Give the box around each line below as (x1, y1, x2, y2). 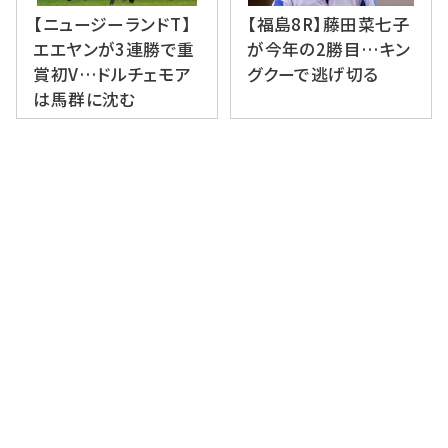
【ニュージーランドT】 (33, 12, 192, 37)
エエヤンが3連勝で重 (33, 37, 195, 62)
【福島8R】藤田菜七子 (247, 12, 411, 37)
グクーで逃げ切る (247, 62, 379, 87)
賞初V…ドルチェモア (33, 62, 192, 87)
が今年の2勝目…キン (247, 37, 411, 62)
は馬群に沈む (33, 87, 136, 112)
